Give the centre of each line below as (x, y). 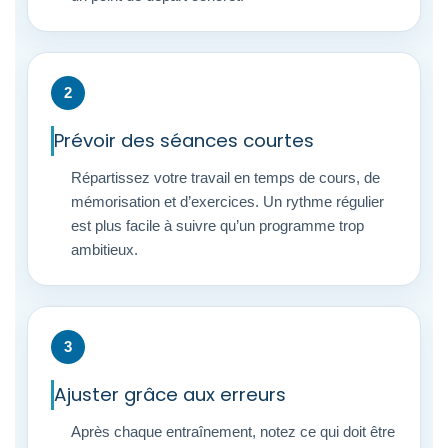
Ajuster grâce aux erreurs (170, 394)
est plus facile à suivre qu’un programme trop (217, 225)
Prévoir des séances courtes (184, 140)
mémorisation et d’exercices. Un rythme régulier (227, 201)
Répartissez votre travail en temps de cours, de (225, 177)
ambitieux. (104, 249)
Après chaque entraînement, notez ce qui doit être (233, 431)
